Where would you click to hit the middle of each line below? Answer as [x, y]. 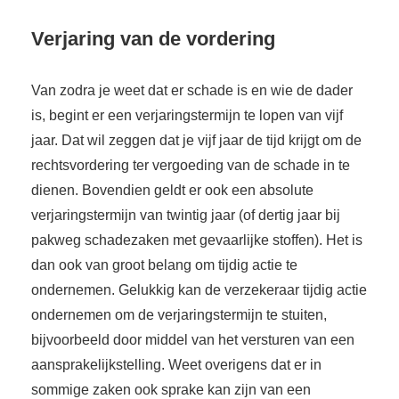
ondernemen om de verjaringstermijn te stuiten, [179, 314]
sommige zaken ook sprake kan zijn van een [171, 389]
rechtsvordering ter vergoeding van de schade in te [191, 165]
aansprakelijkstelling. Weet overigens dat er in [176, 364]
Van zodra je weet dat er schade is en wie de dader [192, 90]
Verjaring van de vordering [153, 38]
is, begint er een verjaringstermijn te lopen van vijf [187, 115]
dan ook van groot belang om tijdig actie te [164, 265]
